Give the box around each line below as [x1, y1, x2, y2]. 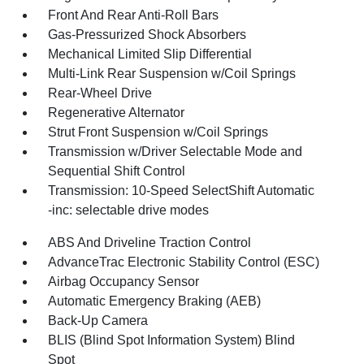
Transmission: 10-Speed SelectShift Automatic [48, 183, 315, 197]
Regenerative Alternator [48, 105, 185, 119]
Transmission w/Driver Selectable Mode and [48, 144, 303, 158]
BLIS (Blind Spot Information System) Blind [48, 332, 296, 347]
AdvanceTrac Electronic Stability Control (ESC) [48, 254, 320, 269]
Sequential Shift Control [48, 163, 186, 178]
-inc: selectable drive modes [48, 202, 210, 217]
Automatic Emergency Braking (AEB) [48, 293, 262, 308]
